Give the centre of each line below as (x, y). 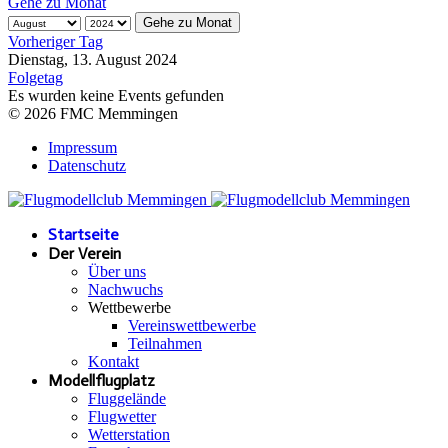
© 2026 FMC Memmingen (93, 113)
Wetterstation (129, 434)
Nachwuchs (125, 289)
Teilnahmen (165, 343)
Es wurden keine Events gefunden (116, 95)
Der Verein (84, 253)
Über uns (117, 271)
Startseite (83, 234)
